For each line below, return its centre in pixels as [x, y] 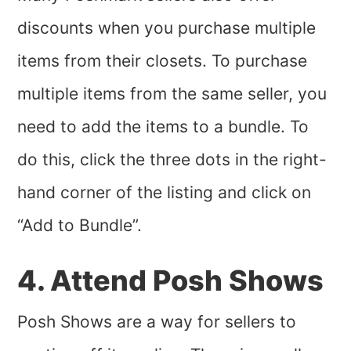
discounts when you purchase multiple [167, 28]
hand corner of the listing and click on [165, 192]
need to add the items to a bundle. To [163, 127]
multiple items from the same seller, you [172, 94]
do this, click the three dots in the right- [172, 159]
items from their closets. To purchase [163, 61]
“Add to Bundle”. [82, 225]
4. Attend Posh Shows [171, 280]
